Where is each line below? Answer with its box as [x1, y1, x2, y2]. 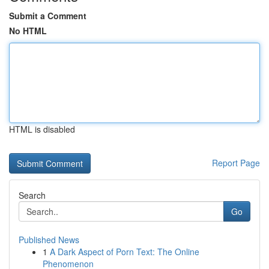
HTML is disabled [9, 123, 75, 135]
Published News [19, 234, 79, 246]
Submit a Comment [9, 10, 86, 22]
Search [19, 189, 46, 201]
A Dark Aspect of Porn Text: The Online [50, 246, 199, 258]
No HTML [9, 25, 47, 37]
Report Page [212, 157, 260, 169]
